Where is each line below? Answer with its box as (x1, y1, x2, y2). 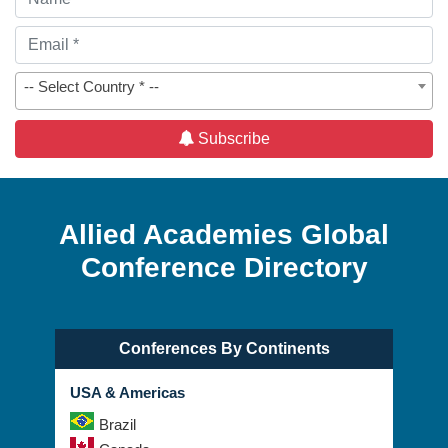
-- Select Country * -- (24, 78, 159, 96)
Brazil (99, 416, 136, 434)
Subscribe (194, 130, 270, 148)
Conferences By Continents (118, 340, 330, 358)
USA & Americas (70, 384, 185, 402)
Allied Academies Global (59, 219, 389, 251)
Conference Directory (80, 252, 368, 284)
